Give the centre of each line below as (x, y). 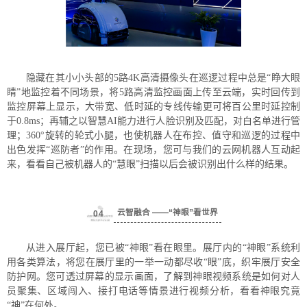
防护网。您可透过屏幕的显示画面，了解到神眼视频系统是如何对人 (153, 277)
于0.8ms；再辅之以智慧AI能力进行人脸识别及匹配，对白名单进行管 (153, 121)
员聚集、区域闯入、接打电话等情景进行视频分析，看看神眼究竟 (153, 291)
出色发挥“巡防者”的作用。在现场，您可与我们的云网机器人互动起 (153, 150)
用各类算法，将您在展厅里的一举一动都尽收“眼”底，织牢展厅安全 (153, 262)
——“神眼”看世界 (185, 212)
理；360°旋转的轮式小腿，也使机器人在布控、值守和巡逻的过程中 (153, 136)
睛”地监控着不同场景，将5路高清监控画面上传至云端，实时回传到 (153, 93)
